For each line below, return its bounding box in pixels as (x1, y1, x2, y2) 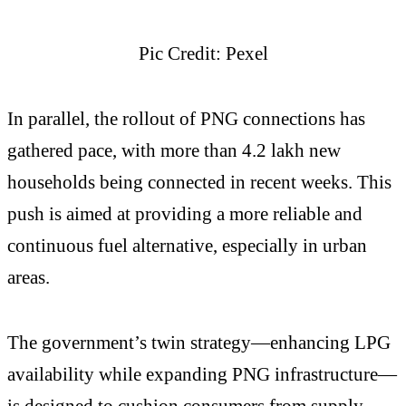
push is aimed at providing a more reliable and (7, 203, 362, 225)
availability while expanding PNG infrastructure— (7, 362, 397, 384)
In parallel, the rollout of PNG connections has (7, 108, 365, 130)
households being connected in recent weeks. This (7, 171, 391, 193)
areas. (7, 266, 50, 288)
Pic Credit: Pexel (138, 43, 268, 64)
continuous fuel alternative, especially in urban (7, 235, 367, 256)
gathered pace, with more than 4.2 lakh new (7, 140, 341, 161)
